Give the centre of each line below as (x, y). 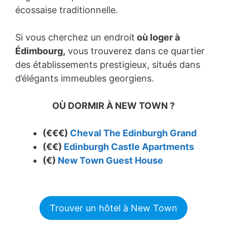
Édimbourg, (40, 51)
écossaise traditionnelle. (68, 10)
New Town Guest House (110, 160)
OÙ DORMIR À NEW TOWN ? (113, 105)
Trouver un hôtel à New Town (113, 208)
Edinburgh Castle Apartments (129, 146)
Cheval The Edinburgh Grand (133, 133)
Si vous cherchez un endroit (75, 37)
